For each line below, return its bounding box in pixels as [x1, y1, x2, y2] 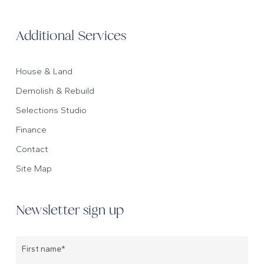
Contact [15, 144, 48, 155]
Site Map [15, 163, 52, 174]
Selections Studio [15, 105, 87, 116]
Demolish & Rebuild [15, 85, 94, 97]
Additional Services [15, 28, 127, 44]
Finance [15, 124, 47, 136]
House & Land [15, 66, 72, 77]
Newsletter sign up [15, 202, 124, 219]
